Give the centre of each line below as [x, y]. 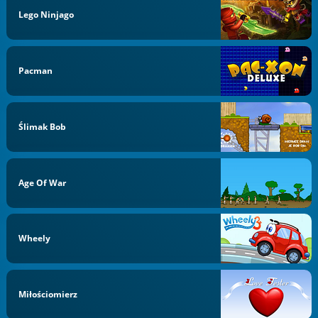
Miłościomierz [48, 294]
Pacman [36, 71]
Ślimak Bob [43, 126]
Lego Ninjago [46, 15]
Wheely [35, 238]
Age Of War [43, 182]
